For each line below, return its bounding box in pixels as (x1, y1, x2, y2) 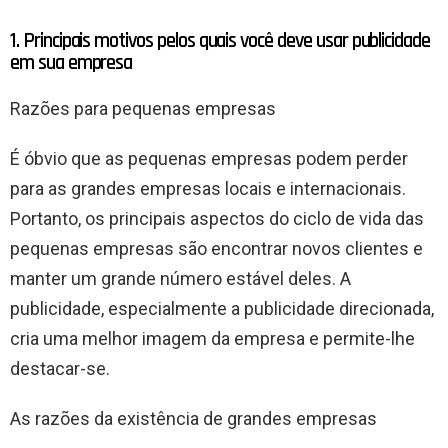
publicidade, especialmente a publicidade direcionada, (10, 297, 434, 319)
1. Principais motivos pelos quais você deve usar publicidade (10, 26, 431, 54)
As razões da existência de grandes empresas (10, 407, 377, 429)
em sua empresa (10, 48, 133, 76)
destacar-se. (10, 357, 110, 379)
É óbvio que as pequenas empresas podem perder (10, 147, 408, 169)
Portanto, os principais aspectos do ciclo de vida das (10, 207, 424, 229)
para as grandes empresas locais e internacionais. (10, 177, 406, 199)
